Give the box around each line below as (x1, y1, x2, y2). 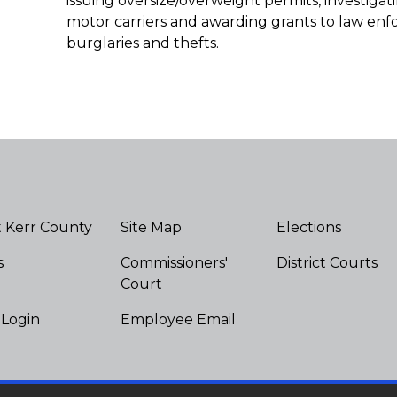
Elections (276, 219, 341, 237)
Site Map (121, 219, 182, 237)
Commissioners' (121, 254, 228, 272)
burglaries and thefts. (66, 35, 219, 52)
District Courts (276, 254, 378, 272)
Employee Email (121, 311, 236, 329)
